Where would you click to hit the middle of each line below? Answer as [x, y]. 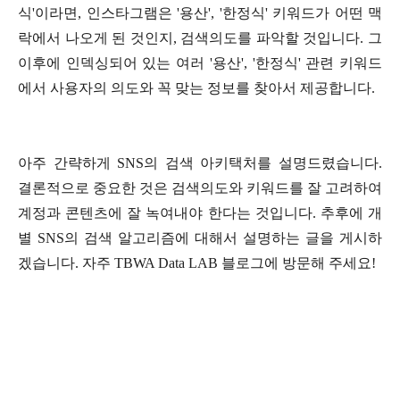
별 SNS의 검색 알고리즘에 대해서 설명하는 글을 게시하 [200, 237]
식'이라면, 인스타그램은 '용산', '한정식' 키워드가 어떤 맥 [200, 12]
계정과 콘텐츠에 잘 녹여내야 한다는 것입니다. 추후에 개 [200, 212]
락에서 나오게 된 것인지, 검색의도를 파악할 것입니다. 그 [200, 37]
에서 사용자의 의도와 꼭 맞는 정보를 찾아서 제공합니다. [196, 87]
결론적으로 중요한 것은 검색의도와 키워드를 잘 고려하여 [200, 187]
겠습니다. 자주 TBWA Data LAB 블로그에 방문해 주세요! [197, 262]
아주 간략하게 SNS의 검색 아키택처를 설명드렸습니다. [200, 162]
